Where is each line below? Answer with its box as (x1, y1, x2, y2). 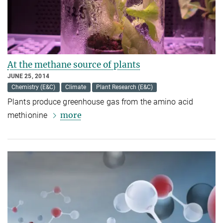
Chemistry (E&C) (11, 84, 56, 91)
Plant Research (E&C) (96, 84, 153, 91)
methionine (7, 111, 50, 120)
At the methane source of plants (7, 59, 140, 71)
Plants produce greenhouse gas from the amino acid (7, 97, 193, 107)
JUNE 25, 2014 (7, 73, 50, 80)
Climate (65, 84, 87, 91)
